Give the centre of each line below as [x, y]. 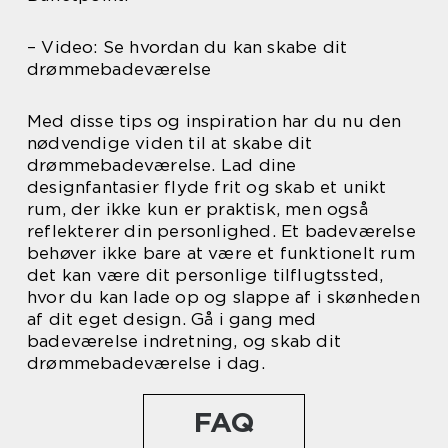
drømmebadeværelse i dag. [146, 363]
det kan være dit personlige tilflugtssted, [205, 275]
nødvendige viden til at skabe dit [170, 143]
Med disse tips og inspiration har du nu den [214, 121]
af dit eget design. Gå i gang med [172, 319]
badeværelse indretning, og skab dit [184, 341]
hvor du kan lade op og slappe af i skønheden [223, 297]
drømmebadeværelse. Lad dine [162, 165]
